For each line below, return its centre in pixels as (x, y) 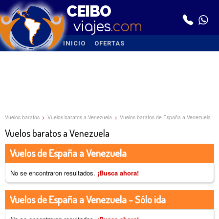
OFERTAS (109, 43)
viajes (92, 27)
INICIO (74, 43)
